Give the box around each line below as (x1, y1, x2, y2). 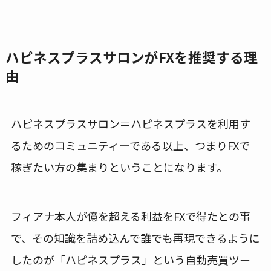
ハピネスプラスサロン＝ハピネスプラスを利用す (10, 116, 250, 132)
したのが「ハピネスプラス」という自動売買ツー (10, 252, 250, 268)
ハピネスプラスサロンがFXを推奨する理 (5, 47, 258, 68)
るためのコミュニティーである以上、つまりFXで (10, 137, 250, 154)
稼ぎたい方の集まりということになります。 (10, 159, 227, 175)
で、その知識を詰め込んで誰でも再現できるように (10, 230, 260, 246)
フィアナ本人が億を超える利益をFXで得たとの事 (10, 208, 250, 224)
